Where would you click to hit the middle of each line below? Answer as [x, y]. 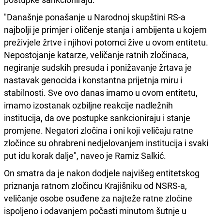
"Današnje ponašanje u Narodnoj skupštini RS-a [95, 17]
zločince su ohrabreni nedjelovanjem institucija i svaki [106, 143]
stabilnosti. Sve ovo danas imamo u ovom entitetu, [101, 92]
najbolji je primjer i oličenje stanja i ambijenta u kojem [105, 29]
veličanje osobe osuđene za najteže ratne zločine [98, 198]
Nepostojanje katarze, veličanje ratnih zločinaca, [96, 54]
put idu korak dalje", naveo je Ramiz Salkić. [85, 155]
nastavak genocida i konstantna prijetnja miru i [93, 80]
